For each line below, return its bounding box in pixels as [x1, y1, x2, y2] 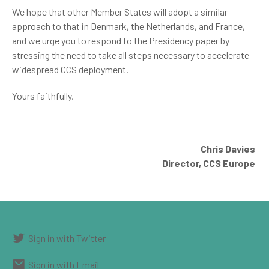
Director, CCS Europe [162, 157, 255, 169]
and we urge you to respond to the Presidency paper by [12, 35, 229, 46]
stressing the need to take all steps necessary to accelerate [12, 49, 249, 61]
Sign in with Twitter [28, 232, 106, 244]
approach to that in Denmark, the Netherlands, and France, [12, 20, 245, 32]
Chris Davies [201, 143, 257, 154]
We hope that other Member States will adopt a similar [12, 6, 228, 17]
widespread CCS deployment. [12, 64, 128, 75]
